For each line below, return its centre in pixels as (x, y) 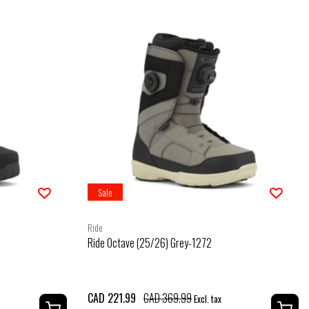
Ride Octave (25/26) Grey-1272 (150, 242)
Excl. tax (207, 299)
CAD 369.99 (168, 298)
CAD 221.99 (112, 298)
